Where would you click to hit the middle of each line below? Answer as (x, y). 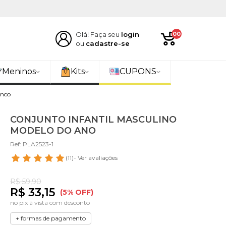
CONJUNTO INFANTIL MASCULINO (93, 120)
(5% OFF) (77, 192)
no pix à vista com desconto (50, 203)
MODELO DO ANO (53, 131)
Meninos (19, 71)
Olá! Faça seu (98, 34)
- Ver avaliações (96, 158)
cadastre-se (107, 43)
